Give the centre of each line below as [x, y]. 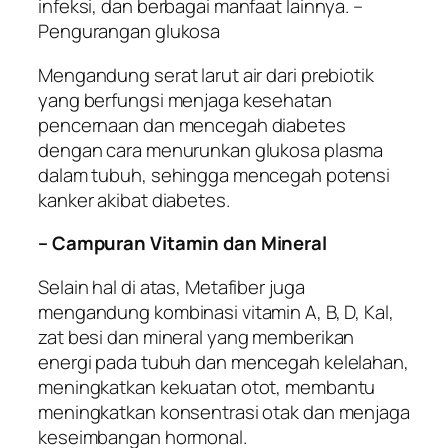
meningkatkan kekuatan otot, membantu [207, 386]
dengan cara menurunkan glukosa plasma [211, 149]
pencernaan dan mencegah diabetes [192, 124]
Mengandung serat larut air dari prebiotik [206, 74]
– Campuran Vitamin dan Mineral [182, 243]
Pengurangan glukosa [129, 31]
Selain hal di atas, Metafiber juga [171, 286]
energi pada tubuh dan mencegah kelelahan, [223, 361]
